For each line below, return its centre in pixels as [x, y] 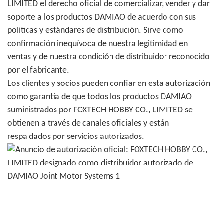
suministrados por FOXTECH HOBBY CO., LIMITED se [100, 110]
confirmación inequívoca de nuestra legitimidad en [97, 44]
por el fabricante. [38, 71]
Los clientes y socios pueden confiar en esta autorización [109, 84]
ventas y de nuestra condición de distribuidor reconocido [109, 57]
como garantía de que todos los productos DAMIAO [99, 97]
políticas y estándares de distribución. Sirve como [95, 31]
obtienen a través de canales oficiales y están [88, 124]
